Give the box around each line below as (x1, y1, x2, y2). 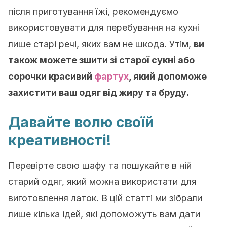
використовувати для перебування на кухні (8, 22, 200, 33)
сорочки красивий (8, 71, 94, 82)
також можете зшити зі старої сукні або (8, 55, 195, 65)
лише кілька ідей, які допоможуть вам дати (8, 209, 200, 219)
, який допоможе (129, 71, 207, 82)
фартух (94, 71, 129, 82)
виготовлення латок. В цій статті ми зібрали (8, 193, 202, 203)
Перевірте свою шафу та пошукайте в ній (8, 160, 192, 171)
